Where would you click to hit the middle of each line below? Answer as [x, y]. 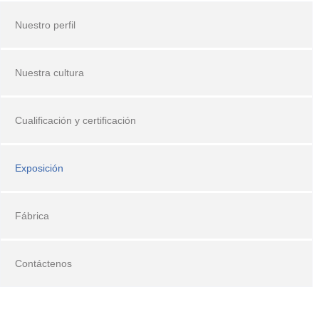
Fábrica [32, 216]
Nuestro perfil [45, 25]
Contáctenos [43, 264]
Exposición [39, 168]
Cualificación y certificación [75, 121]
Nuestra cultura [49, 73]
